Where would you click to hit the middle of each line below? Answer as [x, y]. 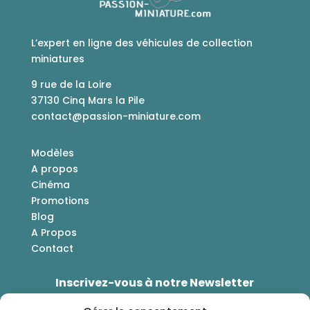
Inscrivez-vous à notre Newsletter [155, 282]
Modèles [52, 153]
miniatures [57, 58]
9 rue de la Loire [71, 84]
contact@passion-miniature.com [116, 116]
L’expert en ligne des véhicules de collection [142, 43]
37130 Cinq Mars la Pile [88, 100]
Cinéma [50, 184]
